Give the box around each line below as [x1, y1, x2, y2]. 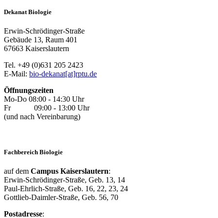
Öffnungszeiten [4, 86, 54, 94]
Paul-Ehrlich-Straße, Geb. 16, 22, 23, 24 [4, 184, 128, 193]
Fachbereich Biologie [4, 148, 63, 156]
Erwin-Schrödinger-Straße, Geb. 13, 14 [4, 176, 125, 184]
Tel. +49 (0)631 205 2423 [4, 60, 83, 69]
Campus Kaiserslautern [31, 167, 109, 176]
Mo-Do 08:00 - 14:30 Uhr [4, 94, 84, 103]
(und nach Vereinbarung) [4, 112, 80, 121]
